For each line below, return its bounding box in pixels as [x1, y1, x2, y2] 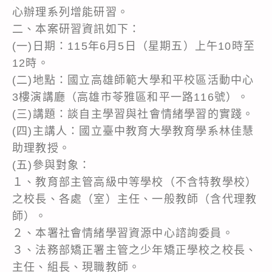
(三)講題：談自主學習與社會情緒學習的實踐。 [12, 107, 254, 120]
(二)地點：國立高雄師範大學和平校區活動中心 [12, 73, 254, 86]
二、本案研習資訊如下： [12, 22, 141, 35]
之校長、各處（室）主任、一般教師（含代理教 [12, 192, 257, 205]
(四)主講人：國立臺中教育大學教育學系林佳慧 [12, 124, 254, 137]
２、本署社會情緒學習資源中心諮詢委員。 [12, 226, 234, 239]
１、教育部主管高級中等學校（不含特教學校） [12, 175, 257, 188]
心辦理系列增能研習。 [12, 5, 129, 18]
